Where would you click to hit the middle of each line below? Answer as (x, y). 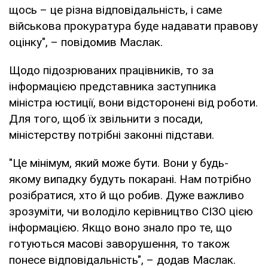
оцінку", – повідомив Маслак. (86, 42)
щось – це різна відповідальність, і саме (115, 10)
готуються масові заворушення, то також (119, 243)
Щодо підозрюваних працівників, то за (111, 70)
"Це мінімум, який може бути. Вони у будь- (119, 163)
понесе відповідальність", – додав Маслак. (122, 260)
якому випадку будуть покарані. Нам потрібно (130, 179)
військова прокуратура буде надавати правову (133, 26)
